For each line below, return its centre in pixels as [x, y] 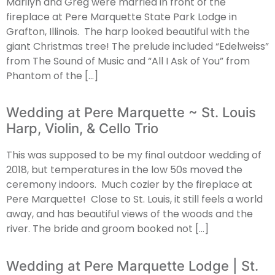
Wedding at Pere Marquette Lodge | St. [132, 265]
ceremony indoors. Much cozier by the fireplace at [129, 185]
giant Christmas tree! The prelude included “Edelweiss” [137, 46]
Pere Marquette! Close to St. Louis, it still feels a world [134, 199]
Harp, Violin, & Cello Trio [82, 129]
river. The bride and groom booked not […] [107, 229]
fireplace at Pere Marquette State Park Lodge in [122, 17]
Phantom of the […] [52, 76]
